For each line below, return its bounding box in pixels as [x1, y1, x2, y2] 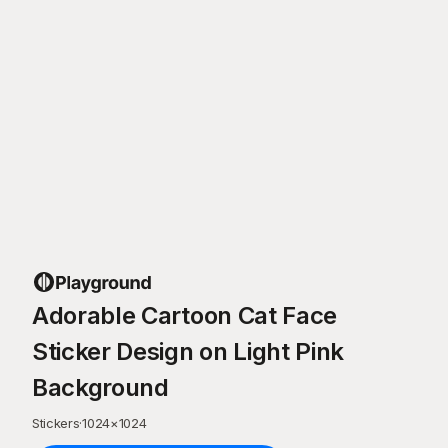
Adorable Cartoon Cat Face [32, 301, 337, 330]
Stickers [32, 415, 80, 431]
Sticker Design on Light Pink [32, 337, 345, 366]
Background [32, 373, 169, 402]
